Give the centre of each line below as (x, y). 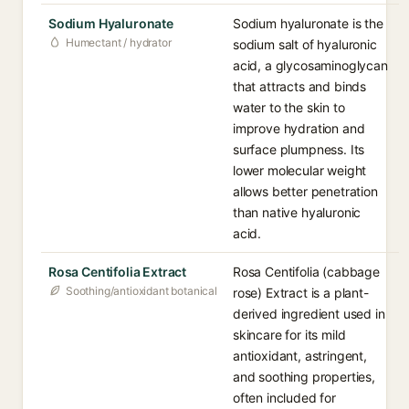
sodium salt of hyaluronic (305, 44)
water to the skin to (289, 107)
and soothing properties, (304, 377)
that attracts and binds (300, 86)
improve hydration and (299, 128)
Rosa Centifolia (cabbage (306, 272)
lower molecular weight (300, 170)
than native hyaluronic (297, 212)
